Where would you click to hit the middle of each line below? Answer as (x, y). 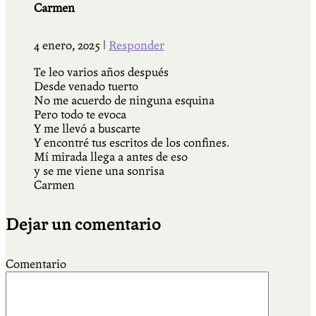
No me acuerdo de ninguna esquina (124, 101)
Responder (136, 46)
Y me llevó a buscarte (87, 129)
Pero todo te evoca (80, 115)
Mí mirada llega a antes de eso (111, 157)
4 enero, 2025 (68, 46)
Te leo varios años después (101, 73)
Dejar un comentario (83, 225)
